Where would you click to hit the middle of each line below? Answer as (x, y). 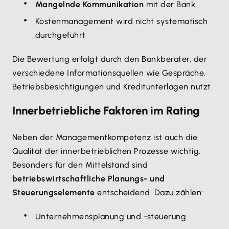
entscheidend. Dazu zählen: (149, 192)
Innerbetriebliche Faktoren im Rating (106, 111)
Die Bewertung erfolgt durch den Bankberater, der (110, 59)
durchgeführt (61, 35)
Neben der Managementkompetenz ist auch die (105, 137)
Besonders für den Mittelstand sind (80, 165)
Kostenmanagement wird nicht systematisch (122, 21)
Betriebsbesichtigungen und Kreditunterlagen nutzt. (113, 87)
